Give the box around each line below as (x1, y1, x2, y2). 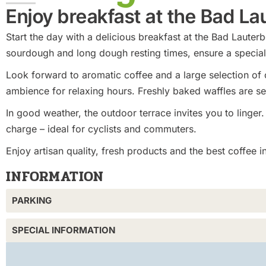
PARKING (12, 195, 52, 207)
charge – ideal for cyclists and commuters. (6, 123, 197, 135)
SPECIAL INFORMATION (12, 224, 115, 236)
